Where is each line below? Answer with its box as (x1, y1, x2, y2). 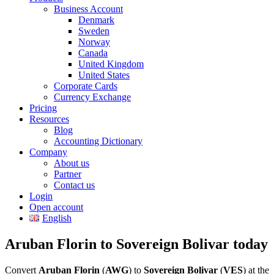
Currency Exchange (54, 92, 131, 102)
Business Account (54, 4, 123, 14)
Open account (29, 202, 83, 212)
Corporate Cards (54, 81, 117, 91)
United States (78, 70, 130, 80)
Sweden (78, 26, 109, 36)
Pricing (29, 103, 57, 113)
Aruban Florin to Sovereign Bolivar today (5, 235, 268, 252)
